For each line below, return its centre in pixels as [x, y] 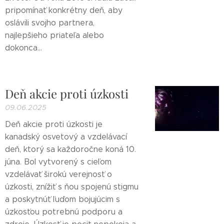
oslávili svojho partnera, [50, 23]
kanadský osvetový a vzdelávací [66, 137]
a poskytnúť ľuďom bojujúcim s [62, 199]
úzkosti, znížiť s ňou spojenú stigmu [72, 187]
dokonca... [23, 48]
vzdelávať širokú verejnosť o [58, 174]
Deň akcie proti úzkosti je [54, 124]
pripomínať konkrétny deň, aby [64, 10]
